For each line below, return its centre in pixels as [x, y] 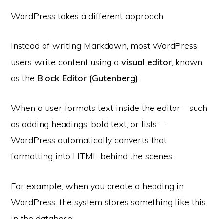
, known [187, 62]
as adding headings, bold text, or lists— [88, 124]
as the [24, 78]
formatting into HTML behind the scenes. [92, 156]
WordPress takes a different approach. [88, 16]
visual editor [147, 62]
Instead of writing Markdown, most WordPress [104, 45]
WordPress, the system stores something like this [109, 202]
